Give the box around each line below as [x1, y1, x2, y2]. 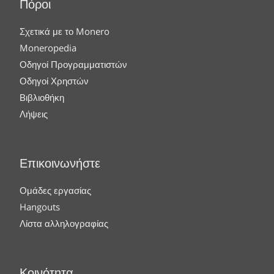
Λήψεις [20, 108, 48, 120]
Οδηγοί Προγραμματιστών [20, 58, 127, 71]
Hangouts [20, 201, 60, 213]
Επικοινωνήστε [20, 155, 100, 175]
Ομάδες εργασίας [20, 184, 91, 197]
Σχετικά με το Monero [20, 25, 109, 38]
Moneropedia [20, 42, 76, 54]
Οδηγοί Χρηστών [20, 75, 89, 87]
